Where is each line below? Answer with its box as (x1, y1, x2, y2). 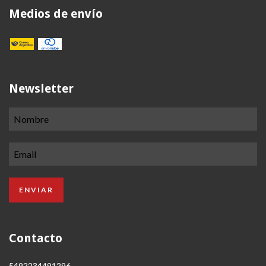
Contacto (9, 230, 62, 245)
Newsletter (9, 81, 74, 96)
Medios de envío (9, 7, 103, 21)
